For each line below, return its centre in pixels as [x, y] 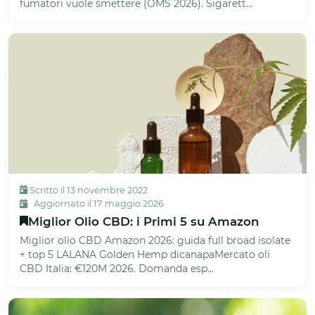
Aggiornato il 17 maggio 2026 [98, 203]
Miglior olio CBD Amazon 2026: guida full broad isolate [155, 240]
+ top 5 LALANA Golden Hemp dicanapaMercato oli [145, 254]
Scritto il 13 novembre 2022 [88, 190]
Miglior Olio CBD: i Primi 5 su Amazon [144, 221]
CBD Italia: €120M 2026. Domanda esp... [117, 268]
